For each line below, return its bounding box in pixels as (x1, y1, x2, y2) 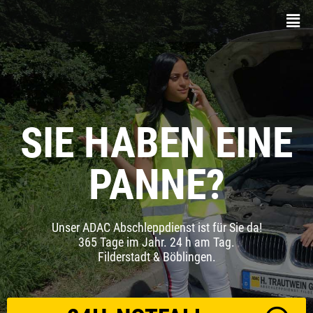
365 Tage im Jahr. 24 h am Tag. (78, 235, 235, 249)
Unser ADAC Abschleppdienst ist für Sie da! (51, 220, 262, 235)
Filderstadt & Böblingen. (97, 249, 216, 264)
